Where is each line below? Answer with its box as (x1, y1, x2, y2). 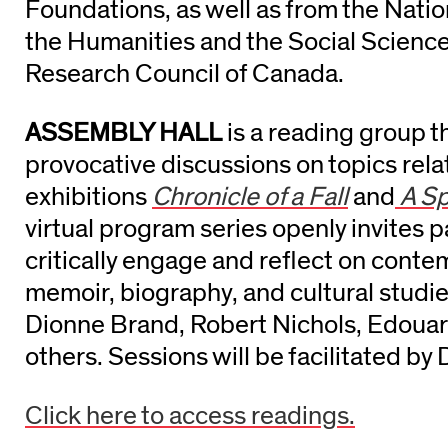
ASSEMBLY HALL (25, 120, 222, 147)
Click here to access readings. (25, 402, 355, 429)
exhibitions (25, 184, 152, 211)
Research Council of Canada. (25, 61, 344, 88)
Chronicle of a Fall (152, 184, 348, 211)
